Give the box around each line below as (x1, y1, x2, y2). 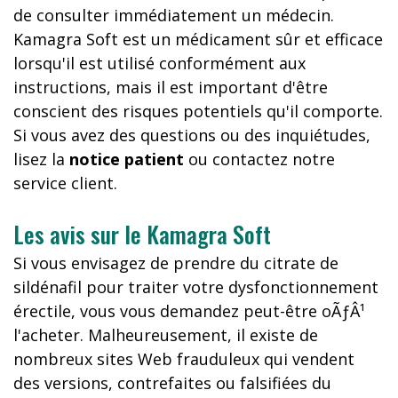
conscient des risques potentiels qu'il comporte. (13, 100, 383, 122)
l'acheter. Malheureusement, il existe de (13, 324, 318, 346)
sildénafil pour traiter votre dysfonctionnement (13, 276, 378, 298)
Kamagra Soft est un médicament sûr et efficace (13, 28, 383, 50)
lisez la (13, 148, 69, 170)
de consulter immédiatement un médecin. (13, 4, 334, 26)
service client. (13, 172, 117, 194)
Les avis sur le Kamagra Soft (13, 217, 271, 251)
